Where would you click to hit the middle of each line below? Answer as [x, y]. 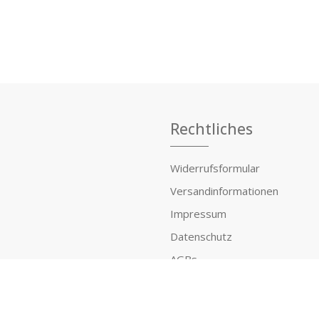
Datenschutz [201, 236]
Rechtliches [211, 129]
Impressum [198, 213]
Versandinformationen [224, 190]
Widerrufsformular [215, 168]
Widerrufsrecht [207, 282]
